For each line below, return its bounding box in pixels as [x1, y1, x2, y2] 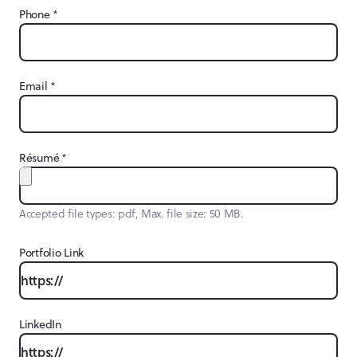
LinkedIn [19, 316, 61, 332]
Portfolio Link [19, 245, 84, 261]
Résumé [19, 150, 60, 166]
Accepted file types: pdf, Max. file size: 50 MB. [19, 205, 244, 222]
